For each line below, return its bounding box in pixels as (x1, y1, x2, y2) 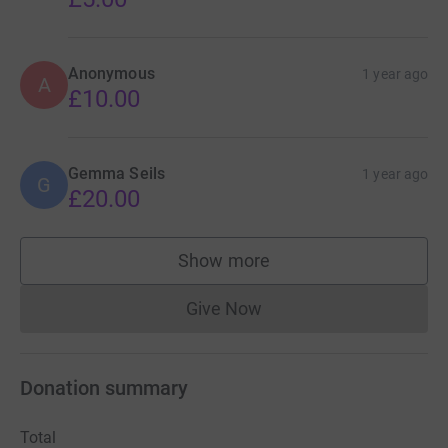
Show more (178, 249, 270, 271)
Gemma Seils (68, 163, 165, 183)
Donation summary (20, 375, 188, 400)
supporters (223, 259, 311, 281)
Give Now (185, 297, 263, 319)
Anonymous (68, 63, 155, 83)
